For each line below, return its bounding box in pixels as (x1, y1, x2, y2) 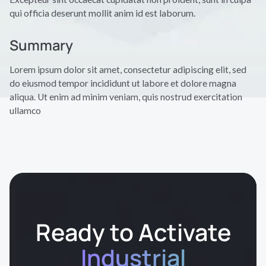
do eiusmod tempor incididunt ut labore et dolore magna (9, 77, 236, 88)
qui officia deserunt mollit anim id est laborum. (9, 7, 195, 18)
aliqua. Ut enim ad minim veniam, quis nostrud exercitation (9, 90, 242, 102)
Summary (9, 36, 73, 55)
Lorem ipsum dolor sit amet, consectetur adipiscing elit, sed (9, 63, 246, 75)
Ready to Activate (35, 216, 231, 248)
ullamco (9, 104, 41, 116)
